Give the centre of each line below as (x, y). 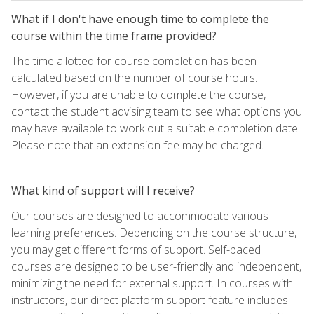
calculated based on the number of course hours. (134, 78)
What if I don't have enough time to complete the (140, 19)
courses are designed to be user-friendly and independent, (156, 267)
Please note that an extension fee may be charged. (137, 145)
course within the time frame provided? (114, 36)
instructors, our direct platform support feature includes (150, 300)
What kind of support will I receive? (103, 191)
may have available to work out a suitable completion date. (156, 129)
